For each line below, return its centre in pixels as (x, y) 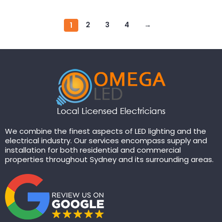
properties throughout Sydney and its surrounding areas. (109, 160)
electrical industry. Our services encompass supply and (106, 141)
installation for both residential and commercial (93, 150)
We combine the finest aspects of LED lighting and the (106, 131)
